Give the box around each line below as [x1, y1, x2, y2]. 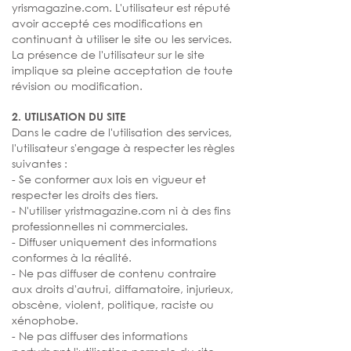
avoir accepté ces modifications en [12, 16, 203, 31]
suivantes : [12, 156, 67, 171]
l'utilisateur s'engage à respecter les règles [12, 140, 234, 155]
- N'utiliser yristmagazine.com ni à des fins [12, 203, 230, 218]
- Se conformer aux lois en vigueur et [12, 172, 206, 186]
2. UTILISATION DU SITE [12, 110, 125, 123]
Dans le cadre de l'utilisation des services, [12, 125, 232, 139]
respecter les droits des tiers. [12, 187, 158, 202]
